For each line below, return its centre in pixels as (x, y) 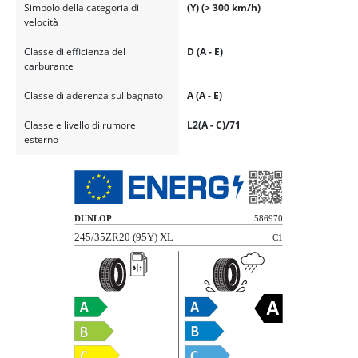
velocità (41, 22)
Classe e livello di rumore (80, 125)
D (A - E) (205, 51)
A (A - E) (204, 96)
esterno (41, 140)
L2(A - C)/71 (213, 125)
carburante (48, 66)
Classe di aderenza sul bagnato (93, 96)
